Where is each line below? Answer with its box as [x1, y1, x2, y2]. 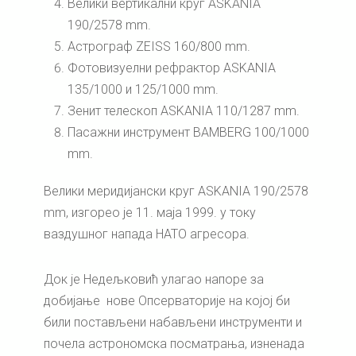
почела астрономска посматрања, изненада [44, 335, 304, 351]
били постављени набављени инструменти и [44, 314, 302, 330]
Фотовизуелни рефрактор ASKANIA [68, 60, 276, 75]
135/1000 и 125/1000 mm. [68, 81, 219, 97]
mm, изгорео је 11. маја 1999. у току [44, 204, 256, 220]
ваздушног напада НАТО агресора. [44, 226, 250, 242]
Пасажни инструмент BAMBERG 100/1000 [68, 124, 309, 140]
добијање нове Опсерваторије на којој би [44, 292, 290, 308]
